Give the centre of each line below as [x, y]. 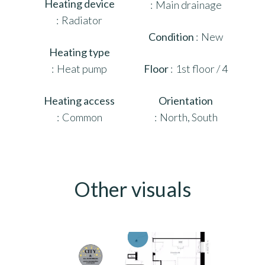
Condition [172, 36]
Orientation [186, 100]
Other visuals [132, 189]
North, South [188, 117]
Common [82, 117]
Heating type [79, 52]
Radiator [82, 20]
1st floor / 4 [202, 68]
